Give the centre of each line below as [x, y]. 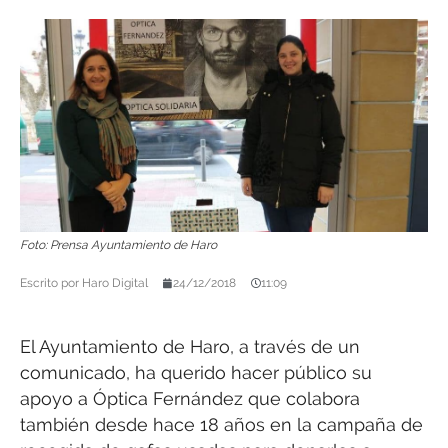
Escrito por [49, 283]
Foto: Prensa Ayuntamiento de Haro [118, 245]
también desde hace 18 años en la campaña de [221, 425]
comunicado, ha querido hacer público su [196, 373]
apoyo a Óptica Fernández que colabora [190, 399]
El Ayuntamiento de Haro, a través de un [190, 347]
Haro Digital [113, 283]
